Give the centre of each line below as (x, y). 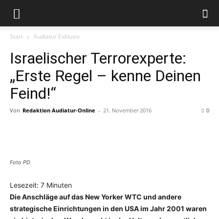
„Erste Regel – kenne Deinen (105, 76)
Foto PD (20, 162)
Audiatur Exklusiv (56, 36)
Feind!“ (33, 93)
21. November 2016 (127, 110)
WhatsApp (203, 132)
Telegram (142, 132)
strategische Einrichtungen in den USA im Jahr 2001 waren (108, 208)
